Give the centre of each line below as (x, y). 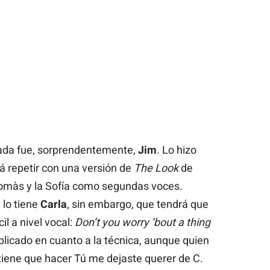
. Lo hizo (176, 149)
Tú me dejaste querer (125, 258)
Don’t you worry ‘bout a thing (142, 222)
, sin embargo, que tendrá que (137, 204)
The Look (156, 168)
